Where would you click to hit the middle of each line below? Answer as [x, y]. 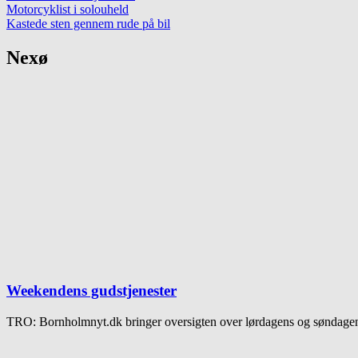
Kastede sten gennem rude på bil [88, 23]
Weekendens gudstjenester [91, 291]
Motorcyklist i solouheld [68, 9]
